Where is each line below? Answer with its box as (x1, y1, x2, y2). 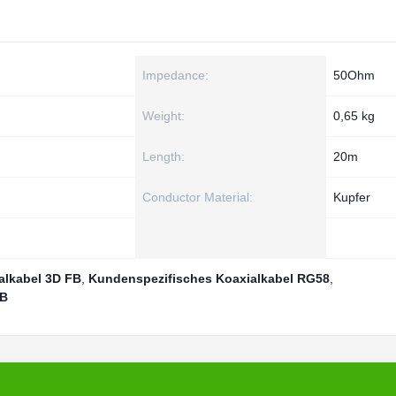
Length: (142, 149, 185, 164)
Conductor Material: (142, 190, 253, 204)
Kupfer (333, 190, 370, 204)
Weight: (142, 109, 185, 123)
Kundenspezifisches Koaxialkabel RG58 (88, 271, 330, 286)
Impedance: (142, 68, 209, 82)
